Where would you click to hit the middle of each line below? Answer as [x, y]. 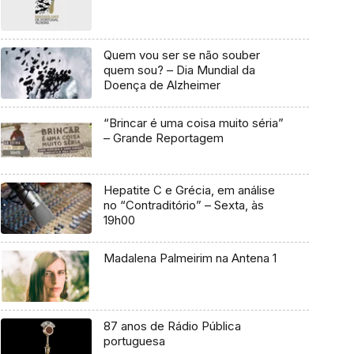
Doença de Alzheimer [162, 85]
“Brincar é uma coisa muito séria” [193, 122]
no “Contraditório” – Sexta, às [183, 205]
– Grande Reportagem [163, 137]
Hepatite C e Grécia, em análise [189, 190]
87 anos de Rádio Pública [172, 326]
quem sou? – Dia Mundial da [179, 70]
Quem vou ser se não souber [181, 55]
